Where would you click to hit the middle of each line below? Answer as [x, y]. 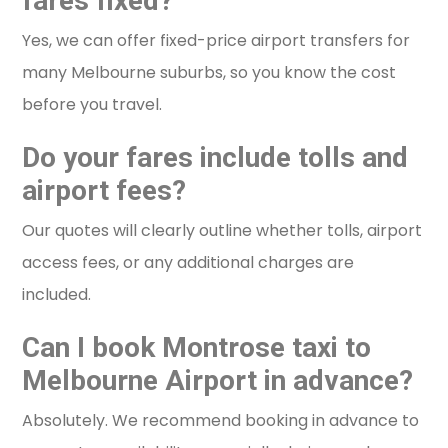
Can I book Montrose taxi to [197, 348]
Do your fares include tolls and [215, 158]
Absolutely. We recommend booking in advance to [221, 421]
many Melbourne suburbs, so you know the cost [209, 73]
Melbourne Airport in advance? [218, 381]
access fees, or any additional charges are [188, 263]
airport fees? [104, 191]
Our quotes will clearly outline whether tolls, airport [222, 231]
